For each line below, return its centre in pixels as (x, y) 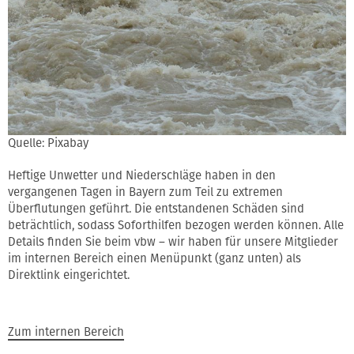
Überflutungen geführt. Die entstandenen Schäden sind (156, 209)
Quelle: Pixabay (48, 143)
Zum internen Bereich (66, 332)
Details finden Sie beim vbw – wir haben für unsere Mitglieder (173, 242)
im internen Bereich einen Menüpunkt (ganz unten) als (154, 259)
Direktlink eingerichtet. (69, 275)
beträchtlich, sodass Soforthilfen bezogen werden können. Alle (176, 226)
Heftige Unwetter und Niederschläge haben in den (142, 176)
